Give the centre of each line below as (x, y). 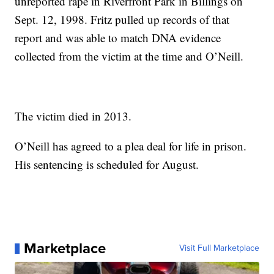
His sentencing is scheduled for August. (107, 165)
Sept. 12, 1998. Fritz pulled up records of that (122, 20)
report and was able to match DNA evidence (118, 38)
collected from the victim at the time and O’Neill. (129, 56)
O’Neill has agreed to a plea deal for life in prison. (131, 146)
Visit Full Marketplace (219, 248)
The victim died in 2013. (73, 116)
